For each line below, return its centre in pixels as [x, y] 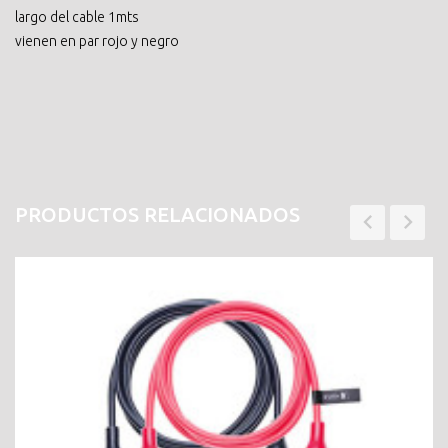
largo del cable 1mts [77, 16]
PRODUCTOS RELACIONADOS [157, 214]
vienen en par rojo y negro [97, 40]
